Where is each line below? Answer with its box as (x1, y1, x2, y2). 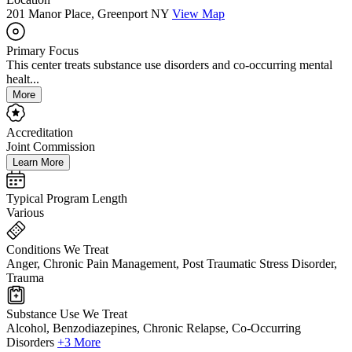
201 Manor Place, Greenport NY (6, 7, 169, 21)
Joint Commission (6, 140, 95, 154)
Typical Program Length (6, 192, 127, 206)
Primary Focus (6, 44, 79, 58)
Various (6, 206, 44, 220)
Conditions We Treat (6, 243, 108, 257)
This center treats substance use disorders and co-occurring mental (6, 58, 332, 72)
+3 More (57, 335, 101, 350)
